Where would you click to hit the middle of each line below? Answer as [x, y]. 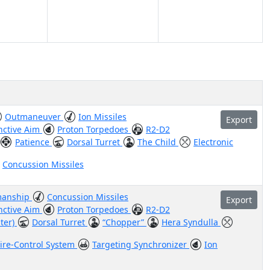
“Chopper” [124, 222]
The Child [158, 142]
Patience [33, 142]
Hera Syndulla [191, 222]
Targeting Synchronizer [141, 244]
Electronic [213, 142]
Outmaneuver [34, 117]
